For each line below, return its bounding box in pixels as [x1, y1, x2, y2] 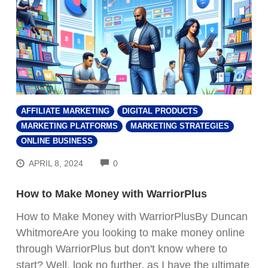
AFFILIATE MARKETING [21, 106, 109, 115]
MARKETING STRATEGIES [130, 121, 229, 130]
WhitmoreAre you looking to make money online [16, 227, 245, 239]
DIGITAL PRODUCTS [122, 106, 198, 115]
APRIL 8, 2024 [29, 159, 84, 169]
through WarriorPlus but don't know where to [16, 243, 227, 255]
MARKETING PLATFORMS [21, 121, 118, 130]
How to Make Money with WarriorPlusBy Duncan [16, 211, 248, 223]
